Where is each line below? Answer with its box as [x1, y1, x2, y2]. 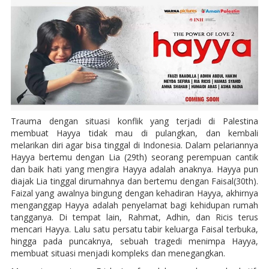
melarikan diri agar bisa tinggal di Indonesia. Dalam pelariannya [10, 139, 259, 151]
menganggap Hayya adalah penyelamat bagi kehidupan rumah [10, 199, 259, 211]
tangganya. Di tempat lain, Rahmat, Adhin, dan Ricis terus [10, 211, 259, 223]
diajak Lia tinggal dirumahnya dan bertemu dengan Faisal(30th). [10, 175, 259, 187]
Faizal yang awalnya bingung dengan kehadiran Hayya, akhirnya [10, 187, 259, 199]
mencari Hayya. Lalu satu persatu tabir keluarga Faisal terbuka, [10, 223, 259, 235]
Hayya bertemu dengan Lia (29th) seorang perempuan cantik [10, 151, 259, 163]
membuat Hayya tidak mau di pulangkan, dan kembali [10, 127, 259, 139]
